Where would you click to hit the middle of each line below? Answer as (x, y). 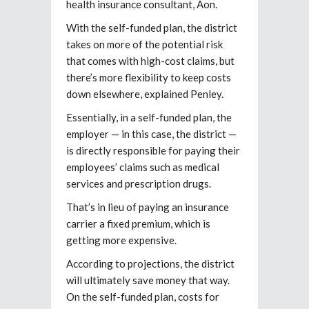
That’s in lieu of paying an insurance (148, 207)
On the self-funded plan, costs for (143, 296)
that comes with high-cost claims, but (150, 60)
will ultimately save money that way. (148, 280)
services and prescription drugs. (139, 183)
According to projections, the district (150, 263)
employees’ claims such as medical (143, 167)
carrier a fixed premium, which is (138, 223)
